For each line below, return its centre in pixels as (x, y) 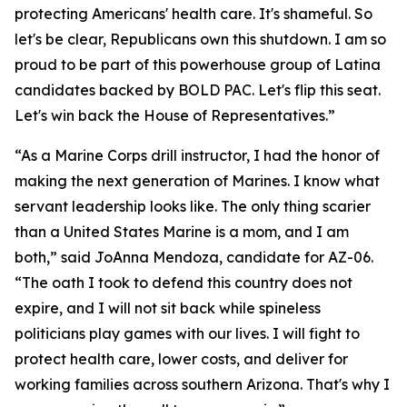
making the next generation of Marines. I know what (197, 181)
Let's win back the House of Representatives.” (175, 115)
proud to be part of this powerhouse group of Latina (198, 65)
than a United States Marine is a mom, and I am (182, 232)
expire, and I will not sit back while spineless (168, 308)
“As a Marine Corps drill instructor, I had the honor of (197, 155)
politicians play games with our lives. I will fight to (187, 333)
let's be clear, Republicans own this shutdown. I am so (200, 39)
